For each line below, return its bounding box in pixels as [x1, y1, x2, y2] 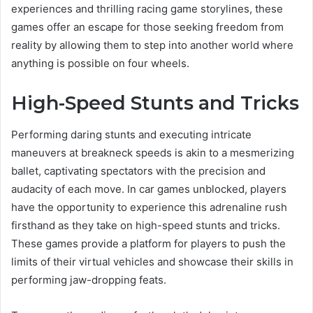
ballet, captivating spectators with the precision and [11, 163, 265, 177]
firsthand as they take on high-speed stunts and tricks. [11, 218, 280, 232]
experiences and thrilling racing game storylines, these [11, 2, 283, 16]
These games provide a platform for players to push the [11, 236, 286, 250]
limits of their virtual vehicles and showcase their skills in [11, 254, 293, 268]
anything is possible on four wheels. [11, 57, 189, 71]
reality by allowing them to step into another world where [11, 38, 293, 52]
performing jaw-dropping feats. [11, 272, 166, 286]
